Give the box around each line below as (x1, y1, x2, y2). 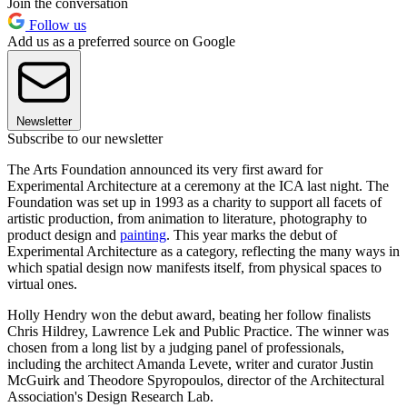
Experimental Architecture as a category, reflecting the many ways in (7, 243, 400, 260)
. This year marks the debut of (166, 227, 337, 243)
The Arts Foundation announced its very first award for (7, 162, 323, 178)
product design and (7, 227, 120, 243)
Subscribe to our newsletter (7, 131, 163, 147)
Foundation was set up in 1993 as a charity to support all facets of (7, 194, 382, 211)
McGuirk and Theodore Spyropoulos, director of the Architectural (7, 372, 384, 389)
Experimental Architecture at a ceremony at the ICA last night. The (7, 178, 389, 194)
